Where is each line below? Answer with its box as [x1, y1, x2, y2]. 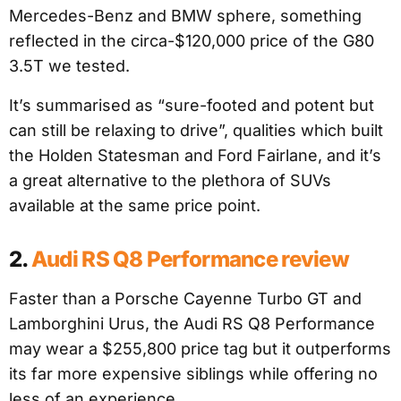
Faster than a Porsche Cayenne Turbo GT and [9, 289, 362, 309]
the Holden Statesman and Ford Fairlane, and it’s [9, 146, 381, 166]
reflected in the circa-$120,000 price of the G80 [9, 31, 374, 51]
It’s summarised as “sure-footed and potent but [9, 96, 374, 115]
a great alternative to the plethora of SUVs [9, 171, 331, 191]
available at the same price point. [9, 196, 260, 216]
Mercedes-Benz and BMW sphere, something [9, 6, 362, 26]
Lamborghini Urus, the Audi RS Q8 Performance [9, 314, 375, 334]
